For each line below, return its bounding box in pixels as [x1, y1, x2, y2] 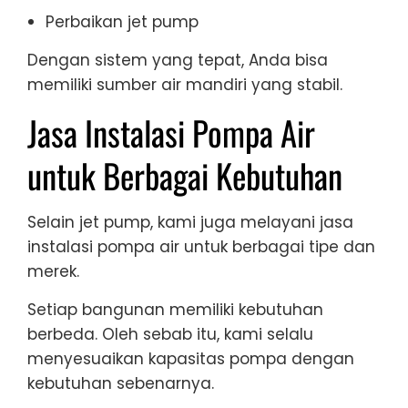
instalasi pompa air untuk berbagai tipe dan [27, 235, 375, 258]
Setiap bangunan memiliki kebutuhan [27, 298, 323, 321]
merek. [27, 260, 79, 282]
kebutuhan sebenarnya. [27, 372, 214, 394]
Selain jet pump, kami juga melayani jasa [27, 210, 353, 233]
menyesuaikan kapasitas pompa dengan [27, 347, 354, 370]
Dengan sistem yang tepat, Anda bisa [27, 48, 328, 71]
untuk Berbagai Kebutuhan [27, 149, 342, 200]
